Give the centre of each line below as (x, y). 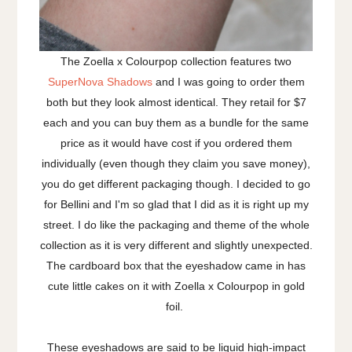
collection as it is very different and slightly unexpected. (176, 246)
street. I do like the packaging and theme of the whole (176, 225)
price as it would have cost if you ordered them (176, 143)
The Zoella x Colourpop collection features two (176, 62)
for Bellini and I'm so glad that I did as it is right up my (176, 205)
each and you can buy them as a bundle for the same (176, 123)
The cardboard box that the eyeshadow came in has (176, 266)
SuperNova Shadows (100, 82)
